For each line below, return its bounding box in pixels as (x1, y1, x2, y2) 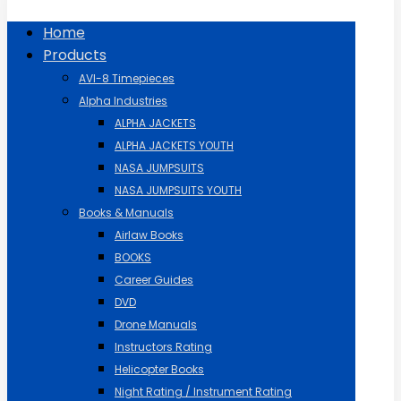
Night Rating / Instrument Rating (115, 384, 292, 399)
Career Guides (115, 272, 193, 287)
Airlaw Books (115, 227, 183, 243)
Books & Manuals (79, 205, 174, 220)
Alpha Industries (79, 93, 167, 108)
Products (43, 45, 107, 65)
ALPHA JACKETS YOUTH (115, 138, 234, 153)
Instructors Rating (115, 339, 212, 354)
